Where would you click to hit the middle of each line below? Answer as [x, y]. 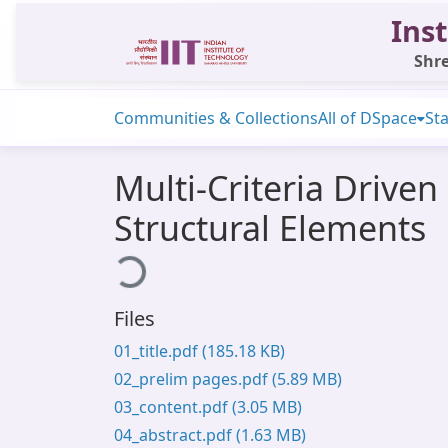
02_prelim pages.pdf [193, 379]
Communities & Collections [216, 118]
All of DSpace [367, 118]
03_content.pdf [173, 407]
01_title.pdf [158, 351]
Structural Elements [270, 228]
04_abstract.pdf [175, 435]
